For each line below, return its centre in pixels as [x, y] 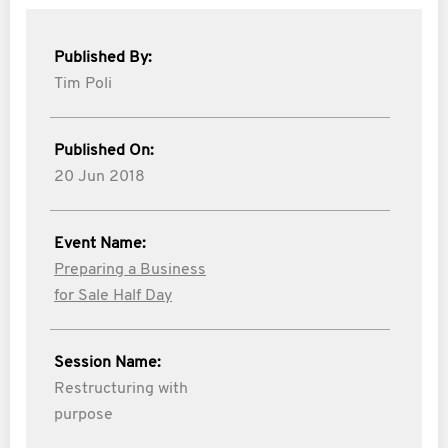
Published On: [104, 151]
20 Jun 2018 [99, 177]
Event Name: [100, 244]
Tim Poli [83, 84]
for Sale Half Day [113, 296]
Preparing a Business [130, 270]
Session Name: [107, 363]
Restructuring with [121, 389]
